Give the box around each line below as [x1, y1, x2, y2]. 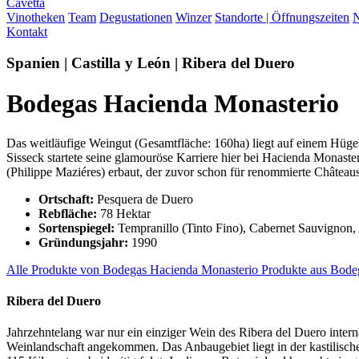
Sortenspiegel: [38, 220, 115, 235]
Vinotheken [6, 10, 65, 24]
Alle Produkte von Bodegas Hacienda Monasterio [6, 262, 258, 276]
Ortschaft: [38, 192, 94, 206]
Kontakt [6, 25, 47, 38]
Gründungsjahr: [38, 235, 128, 249]
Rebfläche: [38, 206, 97, 220]
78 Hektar [97, 206, 151, 220]
